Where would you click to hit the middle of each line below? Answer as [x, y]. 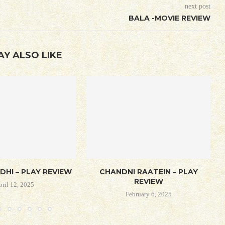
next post [197, 6]
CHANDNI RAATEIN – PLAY [148, 172]
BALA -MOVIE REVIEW [169, 18]
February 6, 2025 [148, 194]
